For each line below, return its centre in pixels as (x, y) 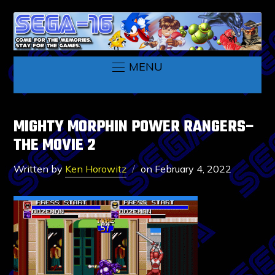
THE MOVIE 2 (55, 145)
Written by (40, 168)
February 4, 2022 (193, 168)
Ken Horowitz (96, 168)
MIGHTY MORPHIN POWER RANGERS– (135, 127)
